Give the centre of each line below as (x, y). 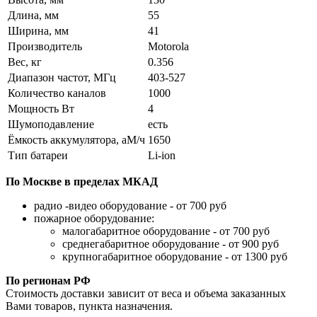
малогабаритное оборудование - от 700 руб (166, 231)
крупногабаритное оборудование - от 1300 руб (175, 256)
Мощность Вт (41, 108)
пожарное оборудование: (94, 218)
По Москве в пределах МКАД (82, 181)
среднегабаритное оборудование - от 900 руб (171, 243)
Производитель (45, 46)
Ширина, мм (38, 30)
